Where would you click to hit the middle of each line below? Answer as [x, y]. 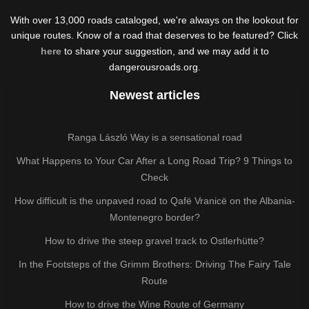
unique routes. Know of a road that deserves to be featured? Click [154, 35]
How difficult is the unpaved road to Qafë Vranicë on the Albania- [154, 200]
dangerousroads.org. [154, 67]
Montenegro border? [154, 217]
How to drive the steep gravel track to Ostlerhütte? [154, 240]
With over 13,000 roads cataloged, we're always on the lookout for [154, 20]
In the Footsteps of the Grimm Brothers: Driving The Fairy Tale [154, 264]
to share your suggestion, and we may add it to [165, 51]
